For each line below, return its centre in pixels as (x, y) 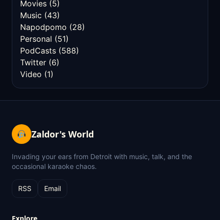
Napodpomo (43, 27)
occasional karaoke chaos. (54, 166)
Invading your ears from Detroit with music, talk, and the (102, 156)
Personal (36, 39)
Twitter (33, 62)
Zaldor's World (63, 134)
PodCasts (38, 51)
